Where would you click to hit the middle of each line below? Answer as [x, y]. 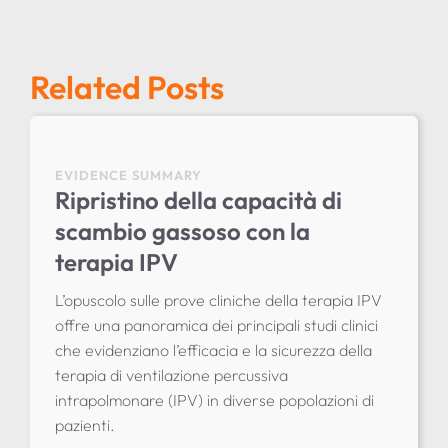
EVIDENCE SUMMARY [128, 174]
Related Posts [126, 87]
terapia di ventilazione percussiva [171, 374]
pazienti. [84, 424]
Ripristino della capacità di [198, 199]
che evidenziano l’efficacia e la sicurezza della [213, 349]
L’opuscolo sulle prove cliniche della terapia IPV [218, 299]
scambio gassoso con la [182, 230]
